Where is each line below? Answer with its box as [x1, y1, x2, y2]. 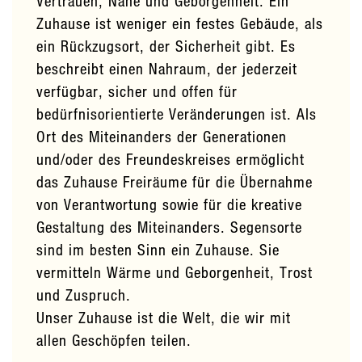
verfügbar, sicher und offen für [36, 81, 238, 100]
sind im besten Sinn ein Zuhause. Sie [36, 239, 280, 259]
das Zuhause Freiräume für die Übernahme [36, 171, 313, 191]
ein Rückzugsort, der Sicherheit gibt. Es [36, 36, 296, 55]
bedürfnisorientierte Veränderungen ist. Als [36, 103, 317, 123]
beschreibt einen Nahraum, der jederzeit [36, 58, 297, 78]
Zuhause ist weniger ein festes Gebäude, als [36, 13, 323, 32]
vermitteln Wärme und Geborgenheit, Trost [36, 262, 313, 281]
